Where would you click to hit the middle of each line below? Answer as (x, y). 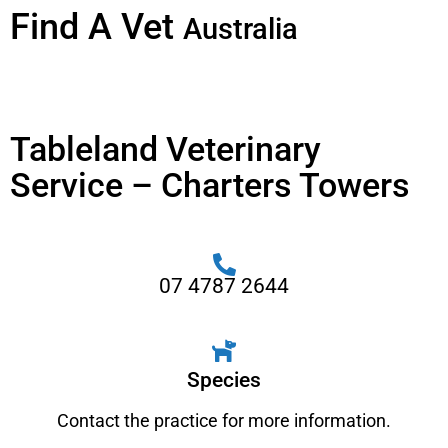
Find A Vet (92, 27)
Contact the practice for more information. (224, 420)
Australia (240, 29)
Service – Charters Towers (210, 185)
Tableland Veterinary (165, 149)
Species (224, 380)
